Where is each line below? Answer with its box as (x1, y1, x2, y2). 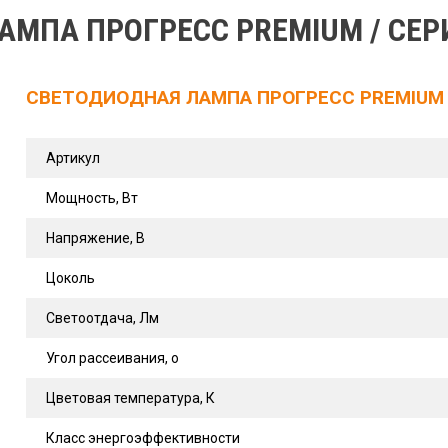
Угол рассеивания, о (45, 350, 179, 366)
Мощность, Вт (45, 190, 138, 206)
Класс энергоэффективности (45, 430, 240, 446)
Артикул (45, 150, 100, 166)
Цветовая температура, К (45, 390, 215, 406)
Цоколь (45, 270, 95, 286)
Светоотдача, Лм (45, 310, 159, 326)
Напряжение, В (45, 230, 145, 246)
